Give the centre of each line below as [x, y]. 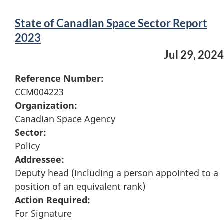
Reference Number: [59, 79]
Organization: [46, 106]
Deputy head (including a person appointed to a [117, 173]
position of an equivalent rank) [80, 187]
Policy [27, 146]
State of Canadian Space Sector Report [111, 23]
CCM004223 [39, 92]
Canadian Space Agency [65, 119]
